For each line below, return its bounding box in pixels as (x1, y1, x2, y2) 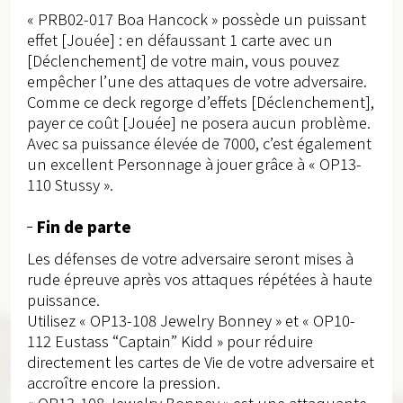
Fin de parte (36, 216, 131, 238)
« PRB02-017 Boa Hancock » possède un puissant (26, 8, 366, 31)
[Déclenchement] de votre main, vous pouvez (26, 49, 339, 72)
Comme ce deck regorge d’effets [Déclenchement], (26, 91, 374, 113)
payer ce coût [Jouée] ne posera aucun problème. (26, 112, 371, 134)
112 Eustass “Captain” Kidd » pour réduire (26, 329, 313, 352)
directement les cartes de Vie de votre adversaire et (26, 350, 374, 372)
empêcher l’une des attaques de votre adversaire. (26, 70, 367, 93)
